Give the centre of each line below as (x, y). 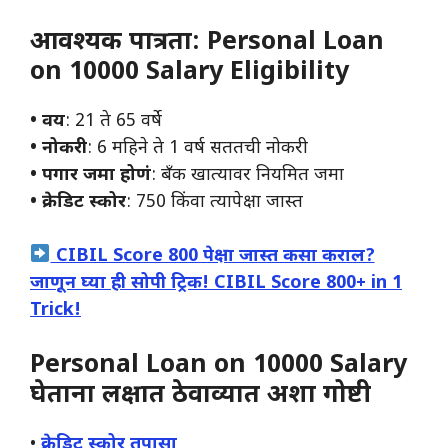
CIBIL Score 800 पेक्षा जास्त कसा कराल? (212, 256)
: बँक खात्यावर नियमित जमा (247, 175)
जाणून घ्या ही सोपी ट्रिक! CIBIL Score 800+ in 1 (216, 283)
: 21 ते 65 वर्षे (113, 121)
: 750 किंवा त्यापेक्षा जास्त (214, 202)
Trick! (55, 310)
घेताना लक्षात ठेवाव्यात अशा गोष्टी (200, 395)
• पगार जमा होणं (90, 175)
